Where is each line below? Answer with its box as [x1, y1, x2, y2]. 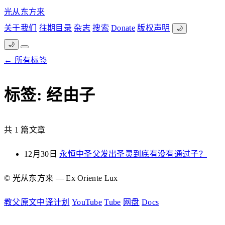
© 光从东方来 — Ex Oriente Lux [4, 173, 118, 182]
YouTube [71, 197, 102, 206]
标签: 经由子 [4, 86, 95, 104]
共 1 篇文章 [4, 125, 46, 134]
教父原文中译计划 [4, 197, 70, 206]
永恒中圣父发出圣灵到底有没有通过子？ [59, 149, 207, 158]
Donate [111, 24, 136, 32]
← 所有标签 [4, 56, 47, 64]
